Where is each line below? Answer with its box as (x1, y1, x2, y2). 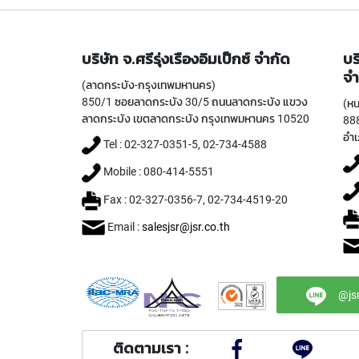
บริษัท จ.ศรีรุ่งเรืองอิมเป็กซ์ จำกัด (82, 50, 290, 68)
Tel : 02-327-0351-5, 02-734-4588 (101, 137, 267, 151)
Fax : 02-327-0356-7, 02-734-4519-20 (101, 193, 288, 207)
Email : (105, 220, 142, 234)
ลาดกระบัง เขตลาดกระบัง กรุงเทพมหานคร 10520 (82, 111, 309, 125)
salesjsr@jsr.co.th (142, 220, 230, 234)
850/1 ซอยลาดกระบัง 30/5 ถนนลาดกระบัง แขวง (82, 95, 308, 108)
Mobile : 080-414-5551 (101, 165, 214, 179)
